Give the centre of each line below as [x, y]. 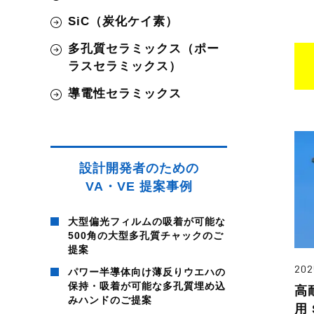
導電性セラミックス [125, 93]
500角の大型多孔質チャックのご [146, 235]
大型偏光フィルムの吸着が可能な [147, 221]
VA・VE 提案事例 [139, 186]
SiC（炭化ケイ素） [123, 22]
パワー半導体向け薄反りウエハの [147, 272]
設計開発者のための [139, 168]
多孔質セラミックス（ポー [144, 48]
